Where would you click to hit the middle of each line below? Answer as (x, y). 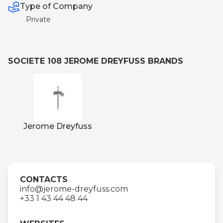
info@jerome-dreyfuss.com (74, 189)
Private (38, 19)
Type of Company (56, 6)
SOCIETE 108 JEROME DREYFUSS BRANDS (96, 61)
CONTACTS (44, 179)
